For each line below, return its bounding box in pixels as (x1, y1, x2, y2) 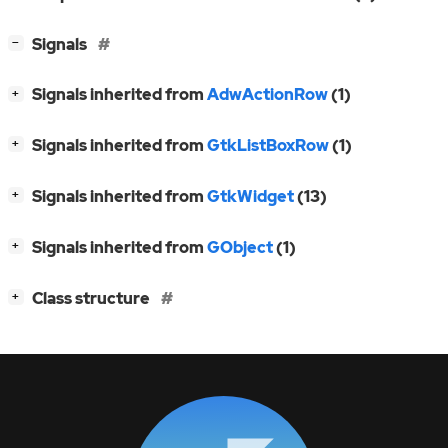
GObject (207, 237, 273, 259)
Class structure (32, 288, 153, 310)
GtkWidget (207, 186, 294, 208)
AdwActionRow (207, 84, 328, 106)
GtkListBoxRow (207, 135, 329, 157)
